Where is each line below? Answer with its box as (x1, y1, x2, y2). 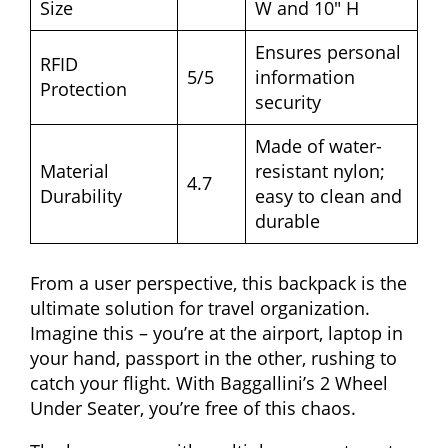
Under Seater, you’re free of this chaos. (30, 395, 356, 420)
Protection (40, 76, 127, 101)
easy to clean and (255, 183, 402, 208)
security (255, 89, 321, 114)
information (255, 64, 355, 89)
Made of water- (255, 133, 382, 158)
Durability (40, 183, 122, 208)
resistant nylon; (255, 158, 385, 183)
